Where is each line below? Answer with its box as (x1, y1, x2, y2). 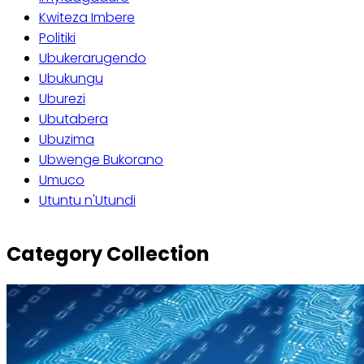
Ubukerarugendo (39, 49, 146, 67)
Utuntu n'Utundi (39, 191, 136, 210)
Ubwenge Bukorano (39, 150, 163, 169)
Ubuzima (39, 130, 94, 149)
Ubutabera (39, 110, 108, 128)
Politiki (39, 28, 76, 47)
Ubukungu (39, 69, 103, 88)
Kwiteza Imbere (39, 8, 135, 27)
